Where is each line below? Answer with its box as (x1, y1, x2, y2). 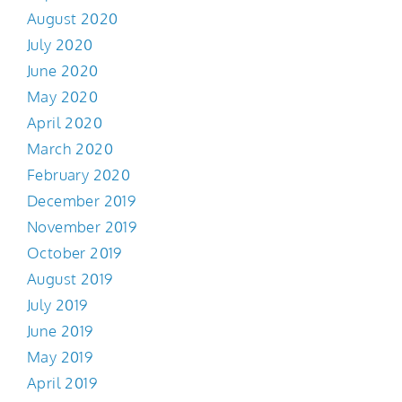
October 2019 (27, 243, 122, 263)
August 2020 (27, 9, 118, 29)
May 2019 (27, 347, 93, 367)
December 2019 (27, 191, 136, 211)
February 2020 (27, 165, 131, 185)
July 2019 (27, 295, 88, 315)
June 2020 (27, 61, 99, 81)
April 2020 (27, 113, 102, 133)
